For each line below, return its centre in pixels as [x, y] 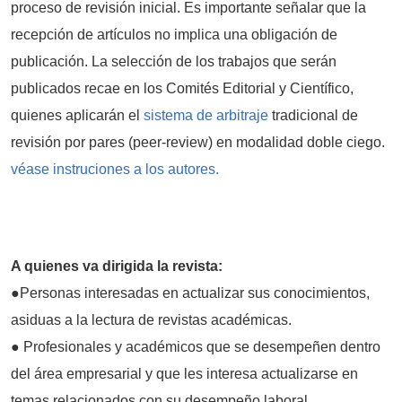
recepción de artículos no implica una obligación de [174, 34]
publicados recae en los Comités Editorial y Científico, [182, 88]
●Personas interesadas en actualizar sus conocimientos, [190, 293]
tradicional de [313, 115]
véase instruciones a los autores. [115, 169]
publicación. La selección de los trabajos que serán [174, 61]
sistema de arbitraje [206, 115]
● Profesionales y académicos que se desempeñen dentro [196, 346]
